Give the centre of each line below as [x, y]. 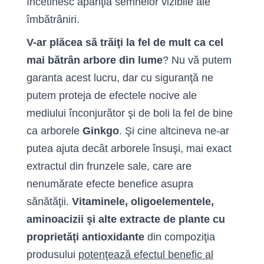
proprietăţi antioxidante [85, 237]
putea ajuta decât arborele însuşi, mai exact [129, 148]
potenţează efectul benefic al [146, 255]
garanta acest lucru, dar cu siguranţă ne [120, 78]
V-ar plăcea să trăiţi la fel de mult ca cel [125, 42]
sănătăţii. [49, 202]
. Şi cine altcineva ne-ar [174, 131]
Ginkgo [101, 131]
